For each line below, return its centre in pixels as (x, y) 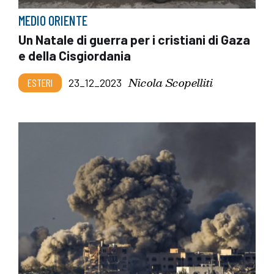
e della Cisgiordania (75, 55)
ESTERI (40, 82)
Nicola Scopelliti (171, 82)
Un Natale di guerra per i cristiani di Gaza (134, 39)
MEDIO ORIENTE (53, 20)
